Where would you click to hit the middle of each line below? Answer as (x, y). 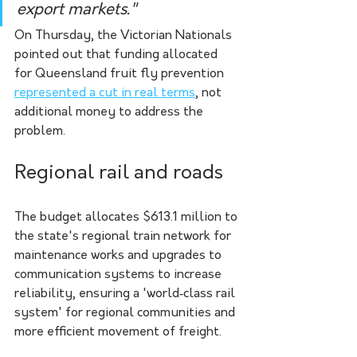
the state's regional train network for (124, 236)
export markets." (79, 10)
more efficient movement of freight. (118, 332)
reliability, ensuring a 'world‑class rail (126, 294)
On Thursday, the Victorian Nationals (125, 35)
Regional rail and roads (119, 173)
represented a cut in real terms (105, 93)
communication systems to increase (120, 275)
